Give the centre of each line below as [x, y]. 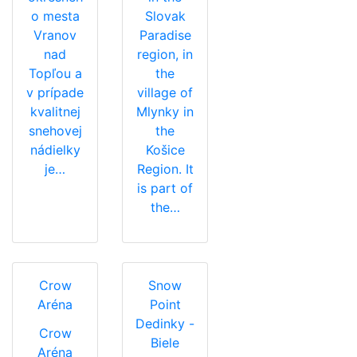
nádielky [55, 149]
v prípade [55, 92]
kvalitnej [55, 111]
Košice [165, 149]
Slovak [165, 16]
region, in [165, 54]
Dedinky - [165, 323]
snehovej [55, 130]
